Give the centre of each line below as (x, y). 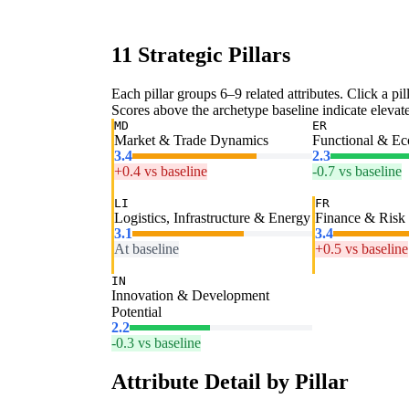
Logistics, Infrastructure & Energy (212, 218)
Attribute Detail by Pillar (230, 382)
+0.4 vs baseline (161, 172)
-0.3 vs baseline (156, 343)
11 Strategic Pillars (201, 55)
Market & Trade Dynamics (191, 141)
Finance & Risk (360, 218)
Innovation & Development (190, 296)
